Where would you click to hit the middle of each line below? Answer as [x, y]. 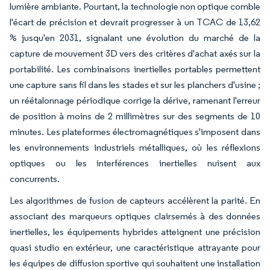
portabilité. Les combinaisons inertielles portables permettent [135, 69]
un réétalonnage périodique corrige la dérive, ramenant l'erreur [135, 100]
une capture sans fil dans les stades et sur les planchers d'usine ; [135, 84]
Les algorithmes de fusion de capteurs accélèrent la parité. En [135, 200]
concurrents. [35, 178]
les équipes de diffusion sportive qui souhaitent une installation [135, 263]
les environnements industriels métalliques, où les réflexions [135, 147]
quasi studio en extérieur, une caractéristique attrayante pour [135, 247]
